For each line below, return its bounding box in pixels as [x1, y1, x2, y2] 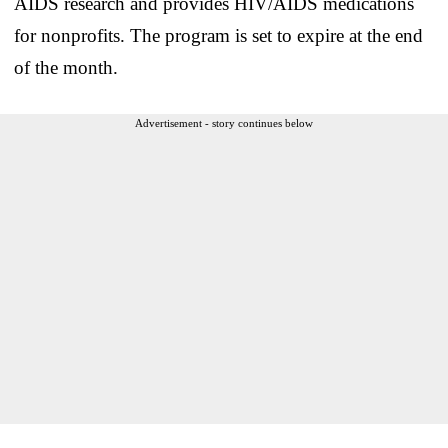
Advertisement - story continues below [135, 117, 313, 130]
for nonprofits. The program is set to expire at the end [14, 25, 423, 47]
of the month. [14, 57, 118, 79]
